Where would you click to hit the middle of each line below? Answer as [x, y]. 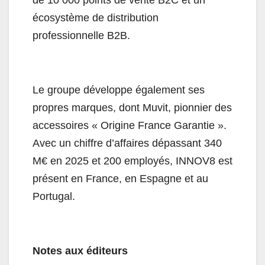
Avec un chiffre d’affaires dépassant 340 [127, 143]
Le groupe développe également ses [119, 90]
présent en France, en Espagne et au [120, 179]
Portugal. [54, 197]
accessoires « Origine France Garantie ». [130, 126]
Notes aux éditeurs [82, 251]
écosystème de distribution [96, 18]
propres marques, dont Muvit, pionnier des [132, 108]
